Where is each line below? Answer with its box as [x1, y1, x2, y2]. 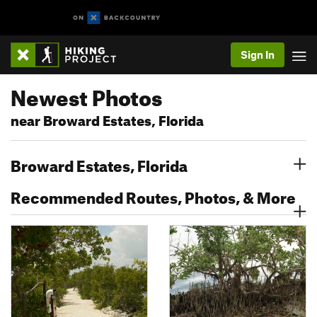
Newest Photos [11, 77, 162, 111]
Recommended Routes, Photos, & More [11, 183, 296, 207]
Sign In [241, 48, 275, 61]
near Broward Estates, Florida [11, 108, 204, 129]
